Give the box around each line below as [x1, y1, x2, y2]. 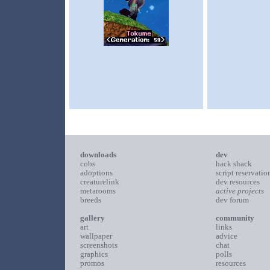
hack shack [216, 159, 252, 168]
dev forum [216, 195, 249, 204]
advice [216, 231, 237, 240]
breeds [80, 195, 101, 204]
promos [80, 259, 104, 268]
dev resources [216, 177, 260, 186]
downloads [80, 150, 116, 159]
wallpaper [80, 231, 112, 240]
